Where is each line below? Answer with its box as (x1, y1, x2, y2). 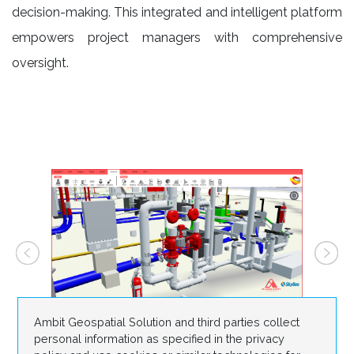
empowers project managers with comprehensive (12, 30, 342, 45)
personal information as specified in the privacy (34, 332, 285, 345)
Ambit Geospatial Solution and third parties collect (34, 315, 300, 329)
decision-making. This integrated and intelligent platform (12, 5, 342, 20)
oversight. (12, 55, 69, 70)
